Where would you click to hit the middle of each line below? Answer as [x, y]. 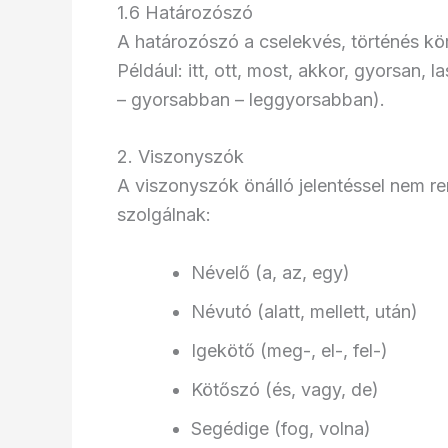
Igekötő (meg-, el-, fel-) [289, 351]
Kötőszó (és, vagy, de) [285, 390]
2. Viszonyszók [180, 157]
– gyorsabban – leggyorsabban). [251, 99]
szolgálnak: [164, 215]
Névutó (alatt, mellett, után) [304, 312]
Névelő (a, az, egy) [270, 273]
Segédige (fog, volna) [281, 429]
